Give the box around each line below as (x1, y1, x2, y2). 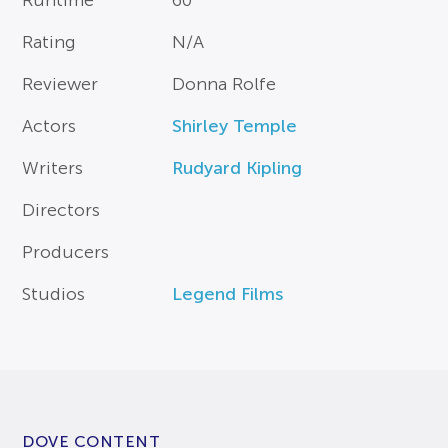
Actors (22, 116, 77, 136)
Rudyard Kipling (172, 158, 303, 178)
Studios (22, 284, 86, 304)
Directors (22, 200, 101, 220)
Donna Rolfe (172, 74, 277, 94)
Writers (22, 158, 84, 178)
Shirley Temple (172, 116, 298, 136)
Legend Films (172, 284, 284, 304)
